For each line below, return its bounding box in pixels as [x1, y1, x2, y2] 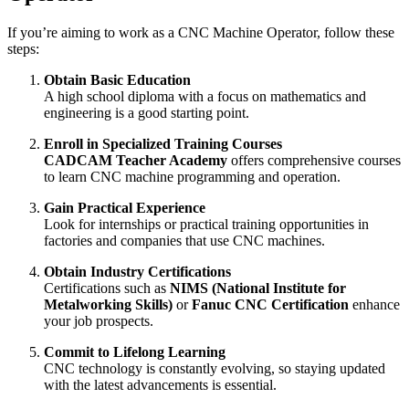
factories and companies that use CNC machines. [44, 232, 325, 248]
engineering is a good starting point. [44, 104, 249, 121]
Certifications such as [44, 279, 170, 296]
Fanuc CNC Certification [192, 296, 349, 312]
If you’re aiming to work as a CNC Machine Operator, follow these [7, 24, 394, 40]
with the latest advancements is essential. [44, 376, 277, 393]
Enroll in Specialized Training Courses [44, 135, 282, 152]
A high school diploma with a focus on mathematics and [44, 88, 366, 104]
